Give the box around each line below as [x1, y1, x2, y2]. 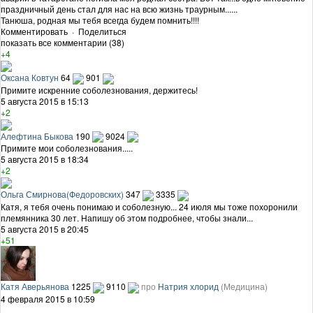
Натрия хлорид [158, 280, 219, 293]
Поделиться [78, 24, 126, 37]
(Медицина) [221, 280, 268, 293]
